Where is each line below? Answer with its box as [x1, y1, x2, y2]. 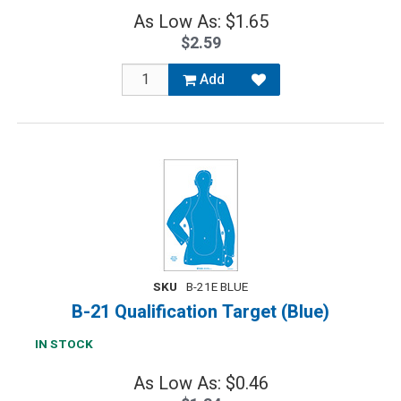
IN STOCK [35, 336, 93, 354]
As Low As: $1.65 [132, 9, 269, 35]
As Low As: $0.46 [132, 371, 269, 397]
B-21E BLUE [186, 278, 248, 296]
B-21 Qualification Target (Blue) [72, 299, 329, 325]
